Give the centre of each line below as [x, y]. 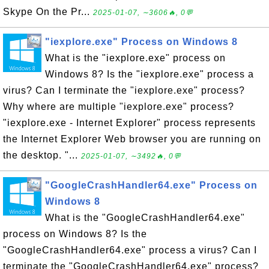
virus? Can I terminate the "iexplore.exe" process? [124, 90]
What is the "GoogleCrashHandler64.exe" [145, 218]
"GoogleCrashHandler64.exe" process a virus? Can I [130, 250]
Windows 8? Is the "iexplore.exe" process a [150, 74]
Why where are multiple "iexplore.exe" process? [119, 107]
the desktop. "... [42, 155]
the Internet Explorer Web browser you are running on [132, 139]
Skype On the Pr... [48, 12]
